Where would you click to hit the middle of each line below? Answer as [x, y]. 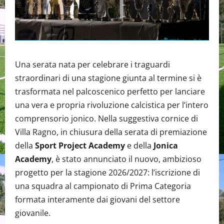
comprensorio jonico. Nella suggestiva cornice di [106, 119]
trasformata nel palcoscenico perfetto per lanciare [110, 92]
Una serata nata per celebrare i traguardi [92, 65]
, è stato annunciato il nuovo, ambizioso [126, 159]
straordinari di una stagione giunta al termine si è [108, 78]
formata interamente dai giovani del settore [97, 200]
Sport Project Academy [80, 146]
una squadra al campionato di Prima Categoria [103, 186]
